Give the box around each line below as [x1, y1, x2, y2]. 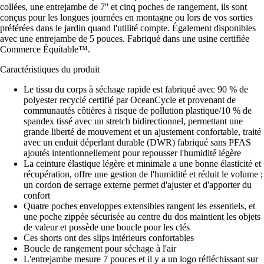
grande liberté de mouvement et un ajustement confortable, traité [24, 127, 261, 137]
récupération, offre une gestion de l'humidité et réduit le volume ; [24, 169, 263, 180]
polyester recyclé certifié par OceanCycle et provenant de [24, 95, 236, 105]
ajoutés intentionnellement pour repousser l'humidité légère [24, 148, 241, 159]
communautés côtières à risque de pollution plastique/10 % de [24, 105, 252, 116]
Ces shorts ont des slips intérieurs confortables [24, 233, 194, 243]
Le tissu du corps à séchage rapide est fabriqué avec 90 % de [24, 84, 248, 95]
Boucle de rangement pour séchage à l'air [24, 243, 176, 254]
